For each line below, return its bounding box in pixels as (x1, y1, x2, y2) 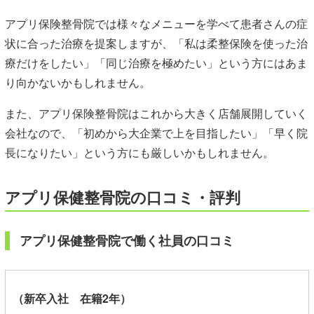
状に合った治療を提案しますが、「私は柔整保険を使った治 (5, 34, 308, 51)
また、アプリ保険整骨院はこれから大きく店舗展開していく (5, 104, 308, 121)
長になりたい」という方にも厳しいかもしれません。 (5, 144, 274, 161)
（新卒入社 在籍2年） (13, 289, 131, 306)
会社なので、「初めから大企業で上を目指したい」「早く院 (5, 124, 308, 141)
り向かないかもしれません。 (5, 74, 151, 90)
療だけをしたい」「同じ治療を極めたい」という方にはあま (5, 54, 308, 71)
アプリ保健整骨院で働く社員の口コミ (20, 231, 234, 250)
